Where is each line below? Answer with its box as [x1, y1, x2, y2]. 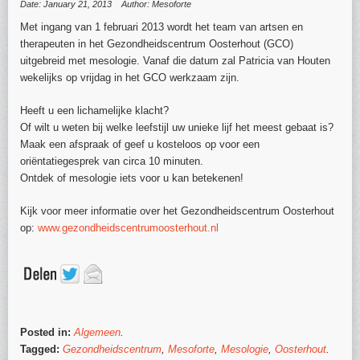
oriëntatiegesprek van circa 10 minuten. [20, 155, 203, 168]
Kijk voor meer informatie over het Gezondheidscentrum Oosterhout [20, 205, 334, 218]
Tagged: [20, 343, 63, 356]
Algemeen [74, 326, 121, 339]
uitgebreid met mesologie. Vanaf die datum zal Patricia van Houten [20, 55, 330, 67]
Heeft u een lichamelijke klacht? [20, 104, 169, 117]
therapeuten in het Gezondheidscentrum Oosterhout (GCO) [20, 38, 293, 51]
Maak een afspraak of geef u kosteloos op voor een [20, 138, 260, 151]
